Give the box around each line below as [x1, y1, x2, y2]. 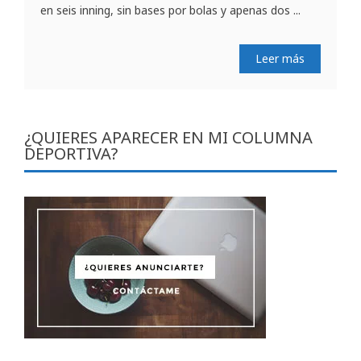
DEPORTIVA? [24, 142, 118, 164]
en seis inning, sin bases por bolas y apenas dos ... [40, 2, 301, 18]
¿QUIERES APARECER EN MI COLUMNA [24, 126, 313, 148]
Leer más [255, 50, 305, 66]
